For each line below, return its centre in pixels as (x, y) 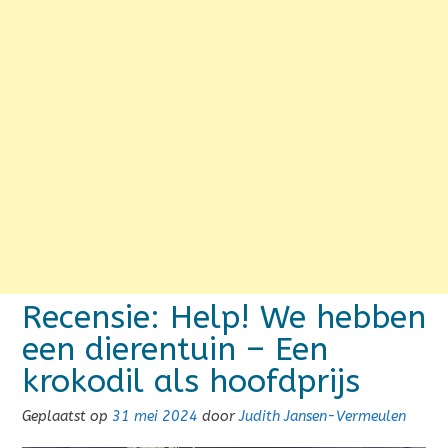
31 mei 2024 (155, 416)
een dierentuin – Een (175, 349)
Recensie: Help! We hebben (224, 317)
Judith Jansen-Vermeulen (322, 416)
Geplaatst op (67, 416)
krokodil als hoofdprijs (191, 381)
